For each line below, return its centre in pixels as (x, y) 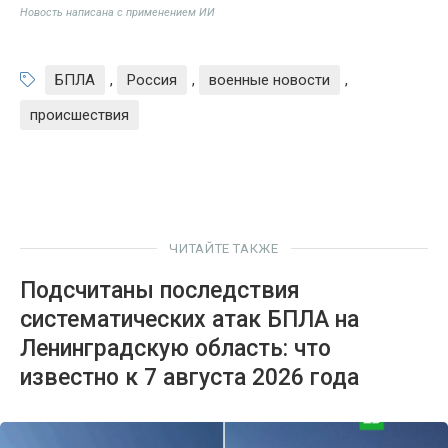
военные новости (269, 79)
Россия (152, 79)
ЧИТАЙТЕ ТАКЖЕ (224, 248)
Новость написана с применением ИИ (117, 12)
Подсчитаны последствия (160, 290)
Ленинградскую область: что (175, 348)
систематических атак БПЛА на (189, 319)
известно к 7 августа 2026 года (189, 377)
